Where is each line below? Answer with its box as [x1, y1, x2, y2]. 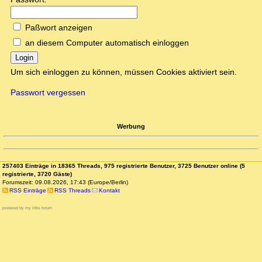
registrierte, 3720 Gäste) [2, 171, 72, 178]
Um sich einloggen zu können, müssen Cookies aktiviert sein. [11, 67, 237, 77]
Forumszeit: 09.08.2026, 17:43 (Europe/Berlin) [2, 179, 128, 186]
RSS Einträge [9, 187, 46, 194]
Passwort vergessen [11, 88, 85, 98]
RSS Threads [54, 187, 91, 194]
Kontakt [99, 187, 120, 194]
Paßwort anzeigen [25, 23, 92, 33]
